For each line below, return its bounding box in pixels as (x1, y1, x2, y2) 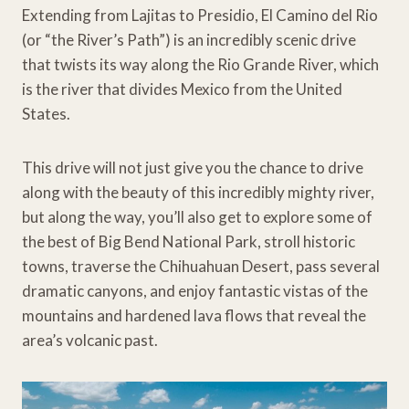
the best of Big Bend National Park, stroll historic (22, 231, 355, 251)
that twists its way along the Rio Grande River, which (22, 54, 379, 74)
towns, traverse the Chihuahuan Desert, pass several (22, 256, 380, 276)
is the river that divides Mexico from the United (22, 79, 342, 99)
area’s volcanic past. (22, 330, 158, 350)
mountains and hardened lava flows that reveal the (22, 305, 366, 325)
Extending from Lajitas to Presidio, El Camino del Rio (22, 5, 378, 25)
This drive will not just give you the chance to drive (22, 157, 363, 177)
